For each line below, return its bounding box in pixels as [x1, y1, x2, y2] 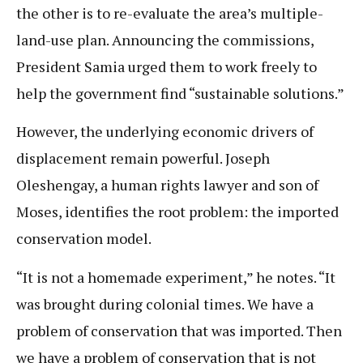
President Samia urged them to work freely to [16, 57, 317, 77]
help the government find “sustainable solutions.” [16, 83, 344, 104]
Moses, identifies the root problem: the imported [16, 202, 339, 222]
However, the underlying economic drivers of [16, 122, 314, 142]
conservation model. [16, 228, 152, 249]
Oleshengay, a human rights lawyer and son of [16, 175, 318, 195]
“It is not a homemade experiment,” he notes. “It [16, 267, 335, 287]
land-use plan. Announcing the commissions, [16, 30, 314, 50]
